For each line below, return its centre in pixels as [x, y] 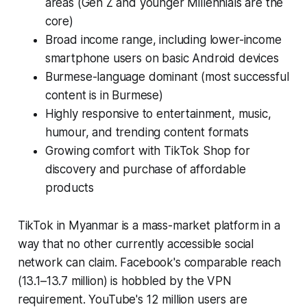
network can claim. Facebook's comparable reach [149, 262]
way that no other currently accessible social [136, 244]
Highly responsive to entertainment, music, [158, 113]
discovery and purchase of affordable [145, 169]
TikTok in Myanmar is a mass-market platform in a [149, 225]
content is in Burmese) [104, 95]
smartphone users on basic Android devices [162, 58]
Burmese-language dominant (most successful [167, 76]
